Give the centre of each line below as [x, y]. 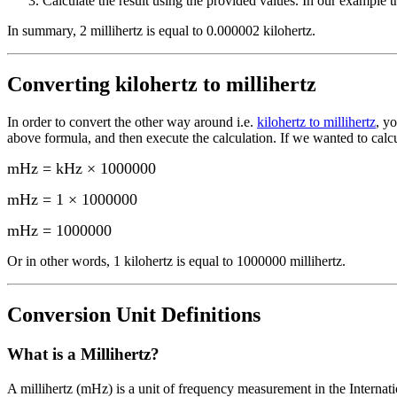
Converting [61, 84]
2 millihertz [111, 31]
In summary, [42, 31]
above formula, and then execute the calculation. [142, 137]
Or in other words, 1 [66, 261]
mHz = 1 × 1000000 [72, 200]
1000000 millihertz [289, 261]
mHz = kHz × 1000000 [82, 169]
